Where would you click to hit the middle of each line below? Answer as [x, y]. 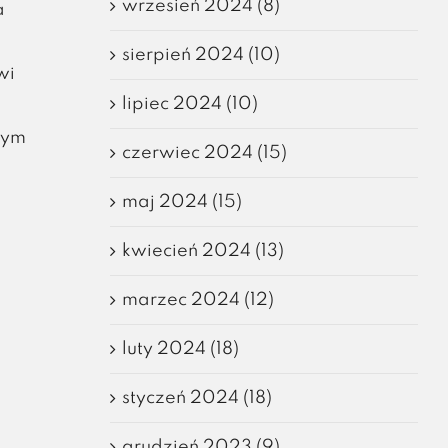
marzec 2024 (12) [197, 299]
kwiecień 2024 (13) [202, 250]
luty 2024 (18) [180, 348]
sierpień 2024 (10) [200, 54]
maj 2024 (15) [181, 201]
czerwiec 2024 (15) [204, 152]
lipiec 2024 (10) [189, 103]
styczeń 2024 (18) [196, 397]
